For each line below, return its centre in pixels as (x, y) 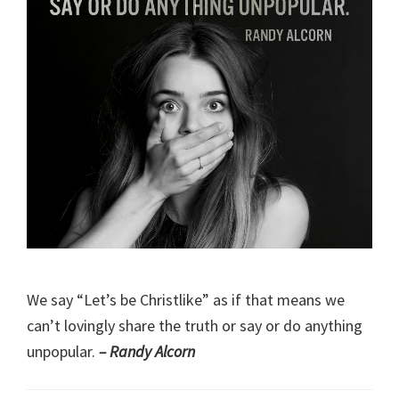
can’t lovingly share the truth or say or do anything (195, 325)
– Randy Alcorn (147, 351)
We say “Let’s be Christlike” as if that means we (186, 299)
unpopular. (63, 351)
